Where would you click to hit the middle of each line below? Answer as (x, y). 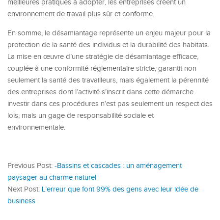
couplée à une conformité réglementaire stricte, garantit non (102, 69)
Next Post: (25, 189)
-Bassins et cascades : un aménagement (118, 166)
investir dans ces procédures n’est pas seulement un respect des (110, 104)
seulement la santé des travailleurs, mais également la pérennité (108, 80)
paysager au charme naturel (52, 178)
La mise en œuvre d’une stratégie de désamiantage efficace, (103, 57)
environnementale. (36, 127)
